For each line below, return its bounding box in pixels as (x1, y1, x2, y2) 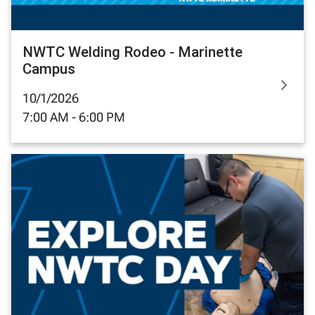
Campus (22, 60, 75, 77)
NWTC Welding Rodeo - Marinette (22, 43, 243, 60)
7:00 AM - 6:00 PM (22, 109, 125, 124)
